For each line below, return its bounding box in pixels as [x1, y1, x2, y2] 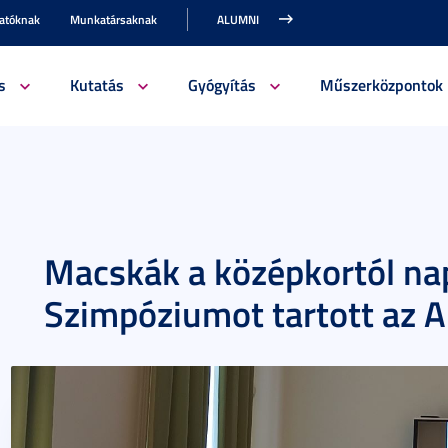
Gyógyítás [187, 73, 256, 96]
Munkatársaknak [70, 11, 157, 28]
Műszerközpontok [319, 73, 443, 96]
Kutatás [69, 73, 124, 96]
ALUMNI [217, 11, 259, 28]
